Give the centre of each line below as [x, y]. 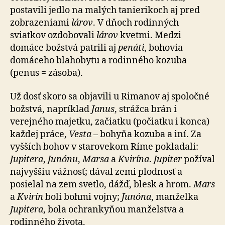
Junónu [63, 159]
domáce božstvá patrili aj [64, 48]
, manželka [175, 197]
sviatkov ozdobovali [53, 35]
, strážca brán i [146, 109]
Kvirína [134, 159]
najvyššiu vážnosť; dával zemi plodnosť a [96, 172]
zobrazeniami [41, 23]
